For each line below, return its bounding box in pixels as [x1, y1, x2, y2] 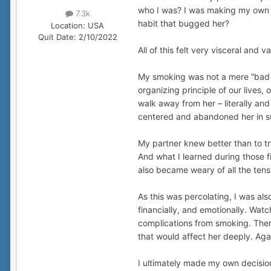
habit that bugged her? [138, 18, 229, 29]
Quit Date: [38, 31, 76, 42]
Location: [51, 20, 85, 30]
